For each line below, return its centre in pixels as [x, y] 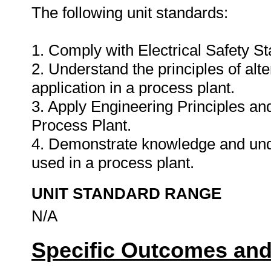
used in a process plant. [115, 163]
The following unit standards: [130, 13]
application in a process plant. [133, 88]
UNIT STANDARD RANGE [126, 194]
